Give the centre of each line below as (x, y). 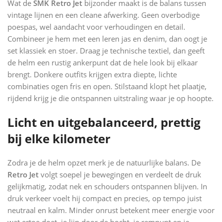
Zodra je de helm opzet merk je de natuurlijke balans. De (104, 162)
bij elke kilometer (59, 138)
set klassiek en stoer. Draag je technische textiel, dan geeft (106, 50)
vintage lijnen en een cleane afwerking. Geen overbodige (104, 15)
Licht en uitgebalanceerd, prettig (104, 122)
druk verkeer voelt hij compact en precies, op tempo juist (105, 198)
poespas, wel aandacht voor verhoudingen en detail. (96, 27)
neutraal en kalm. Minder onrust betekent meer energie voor (111, 210)
